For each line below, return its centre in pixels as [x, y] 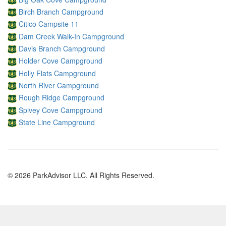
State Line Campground [57, 122]
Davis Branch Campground [62, 48]
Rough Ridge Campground [62, 98]
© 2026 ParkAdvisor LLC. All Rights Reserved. [81, 175]
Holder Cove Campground [61, 61]
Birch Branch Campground [61, 11]
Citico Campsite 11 [49, 24]
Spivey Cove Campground [61, 110]
